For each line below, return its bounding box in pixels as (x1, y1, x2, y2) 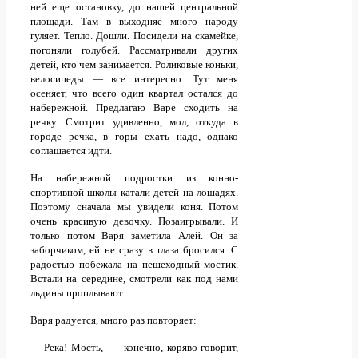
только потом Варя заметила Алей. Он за (30, 229, 239, 242)
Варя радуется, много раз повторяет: (30, 314, 197, 327)
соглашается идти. (30, 145, 114, 157)
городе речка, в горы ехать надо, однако (30, 130, 239, 143)
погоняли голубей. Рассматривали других (30, 44, 239, 57)
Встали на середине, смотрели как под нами (30, 272, 239, 285)
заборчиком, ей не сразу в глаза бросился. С (30, 244, 239, 257)
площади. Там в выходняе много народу (30, 15, 239, 28)
